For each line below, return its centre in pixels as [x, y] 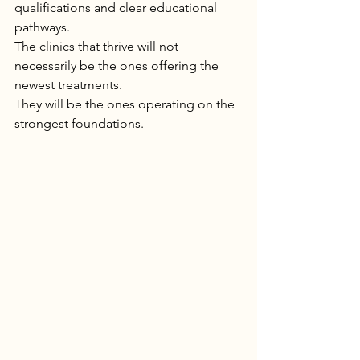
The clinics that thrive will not [98, 46]
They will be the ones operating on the [126, 104]
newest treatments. [68, 85]
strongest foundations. [79, 123]
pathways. [42, 27]
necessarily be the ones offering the [118, 65]
